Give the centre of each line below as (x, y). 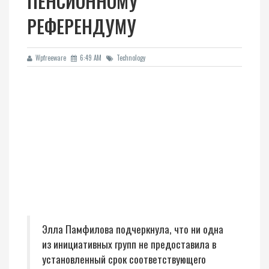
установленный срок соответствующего (124, 259)
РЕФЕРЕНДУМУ (82, 26)
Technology (131, 58)
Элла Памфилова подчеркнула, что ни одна (133, 229)
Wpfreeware (51, 58)
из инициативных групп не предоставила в (129, 244)
